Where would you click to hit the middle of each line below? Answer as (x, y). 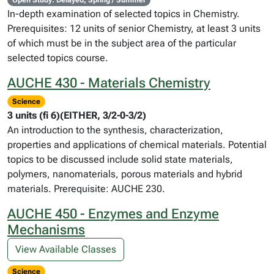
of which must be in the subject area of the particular (122, 43)
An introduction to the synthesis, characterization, (115, 130)
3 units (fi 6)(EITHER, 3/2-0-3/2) (77, 115)
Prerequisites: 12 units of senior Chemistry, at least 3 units (134, 28)
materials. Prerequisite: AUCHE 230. (86, 189)
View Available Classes (66, 249)
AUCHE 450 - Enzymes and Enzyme (113, 214)
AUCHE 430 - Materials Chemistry (109, 83)
